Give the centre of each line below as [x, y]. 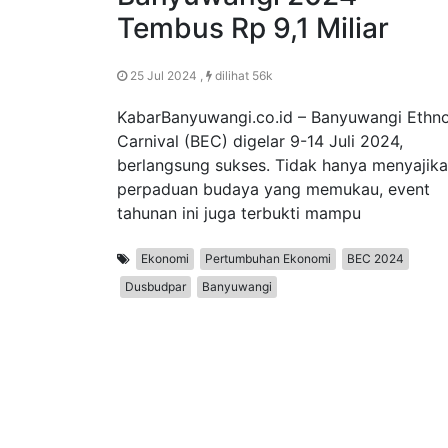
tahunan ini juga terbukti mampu [239, 213]
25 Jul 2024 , [166, 76]
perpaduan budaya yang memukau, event [273, 189]
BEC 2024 [375, 259]
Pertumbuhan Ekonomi [268, 259]
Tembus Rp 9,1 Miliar [253, 28]
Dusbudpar [155, 287]
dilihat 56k [242, 76]
